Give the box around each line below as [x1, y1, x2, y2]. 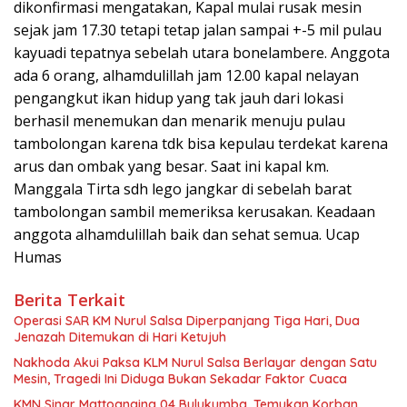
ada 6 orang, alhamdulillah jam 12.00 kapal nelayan [14, 65, 359, 85]
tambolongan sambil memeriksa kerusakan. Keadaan [14, 201, 375, 222]
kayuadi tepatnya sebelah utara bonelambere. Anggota [14, 42, 390, 63]
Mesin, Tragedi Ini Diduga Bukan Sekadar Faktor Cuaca [14, 370, 347, 387]
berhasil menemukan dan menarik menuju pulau [14, 110, 345, 131]
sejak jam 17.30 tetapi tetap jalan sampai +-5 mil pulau [14, 19, 382, 40]
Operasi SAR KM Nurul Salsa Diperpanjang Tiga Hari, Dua [14, 312, 360, 329]
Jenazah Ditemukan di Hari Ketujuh [14, 328, 226, 345]
